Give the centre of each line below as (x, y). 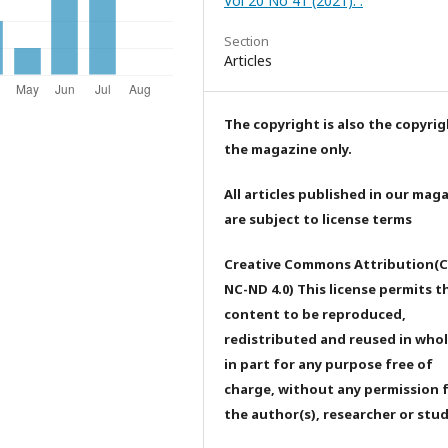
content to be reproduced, (315, 313)
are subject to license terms (318, 218)
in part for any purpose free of (328, 363)
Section (246, 40)
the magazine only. (288, 148)
